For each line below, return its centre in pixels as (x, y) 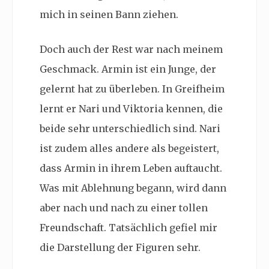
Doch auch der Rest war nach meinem (131, 50)
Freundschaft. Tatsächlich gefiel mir (128, 228)
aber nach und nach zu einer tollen (124, 208)
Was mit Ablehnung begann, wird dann (133, 188)
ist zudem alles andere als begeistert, (129, 149)
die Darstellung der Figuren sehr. (121, 248)
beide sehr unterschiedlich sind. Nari (130, 129)
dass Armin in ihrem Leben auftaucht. (131, 168)
